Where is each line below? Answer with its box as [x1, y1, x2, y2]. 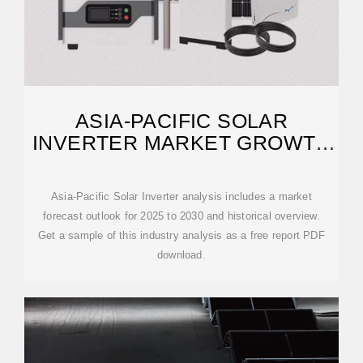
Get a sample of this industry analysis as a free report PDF [38, 229, 325, 241]
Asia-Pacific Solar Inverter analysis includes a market [51, 190, 312, 203]
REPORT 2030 [112, 153, 251, 176]
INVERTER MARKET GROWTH [32, 131, 331, 154]
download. [157, 249, 206, 261]
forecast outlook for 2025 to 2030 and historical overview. [43, 210, 320, 222]
